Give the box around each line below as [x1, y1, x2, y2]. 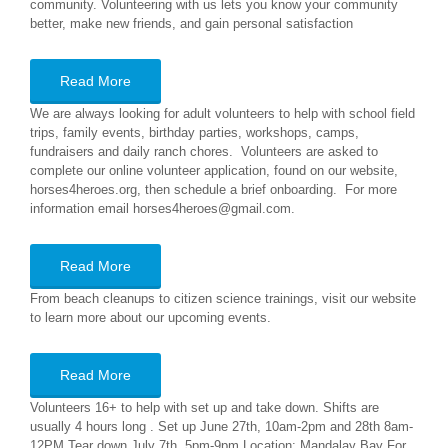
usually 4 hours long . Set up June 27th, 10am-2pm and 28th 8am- [30, 419, 413, 434]
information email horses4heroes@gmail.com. [30, 201, 295, 216]
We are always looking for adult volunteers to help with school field [30, 106, 415, 121]
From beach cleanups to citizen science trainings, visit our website [30, 291, 416, 306]
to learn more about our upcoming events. [30, 310, 271, 325]
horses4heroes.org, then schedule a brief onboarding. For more [30, 182, 397, 197]
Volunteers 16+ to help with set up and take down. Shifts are [30, 400, 379, 415]
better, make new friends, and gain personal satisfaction [30, 16, 353, 31]
